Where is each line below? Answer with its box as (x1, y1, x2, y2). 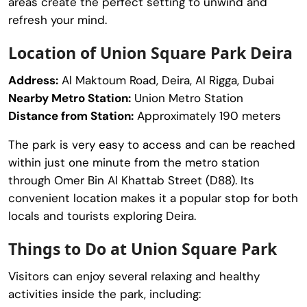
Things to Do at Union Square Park (8, 237, 277, 260)
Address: (8, 72, 58, 88)
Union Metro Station (131, 90, 243, 106)
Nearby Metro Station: (8, 90, 131, 106)
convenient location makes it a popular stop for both (8, 190, 298, 206)
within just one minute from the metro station (8, 154, 260, 170)
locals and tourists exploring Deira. (8, 208, 196, 223)
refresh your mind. (8, 12, 107, 27)
